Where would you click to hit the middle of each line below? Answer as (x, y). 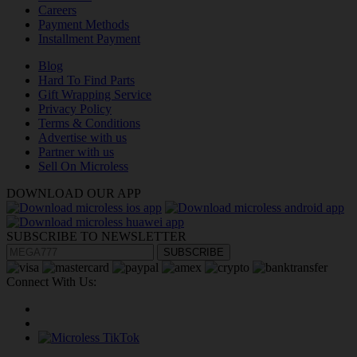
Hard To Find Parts (86, 80)
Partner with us (76, 152)
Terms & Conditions (89, 124)
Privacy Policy (75, 109)
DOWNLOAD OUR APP (74, 194)
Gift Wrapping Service (95, 95)
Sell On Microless (83, 167)
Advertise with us (82, 138)
